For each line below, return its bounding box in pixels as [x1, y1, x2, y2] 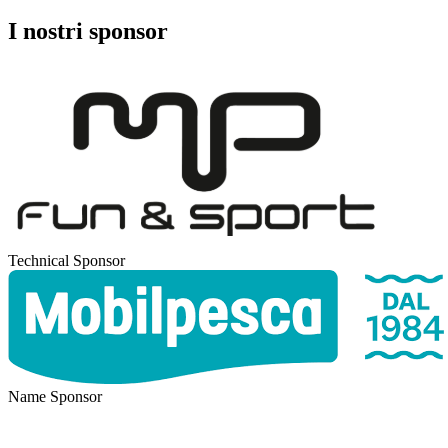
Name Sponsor [8, 387, 102, 405]
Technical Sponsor [8, 251, 125, 269]
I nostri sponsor [8, 17, 168, 44]
